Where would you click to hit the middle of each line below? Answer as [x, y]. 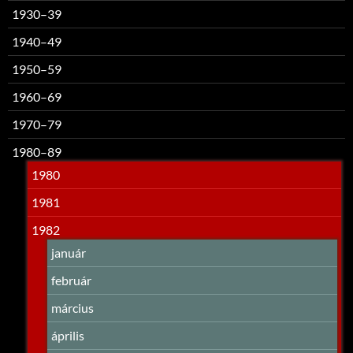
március [72, 308]
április [68, 336]
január [69, 253]
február [71, 281]
